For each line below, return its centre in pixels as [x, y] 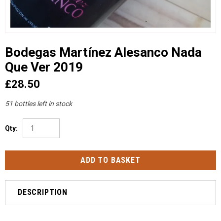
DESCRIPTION [43, 192]
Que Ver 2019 [44, 67]
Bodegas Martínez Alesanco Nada [103, 52]
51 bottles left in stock [38, 103]
